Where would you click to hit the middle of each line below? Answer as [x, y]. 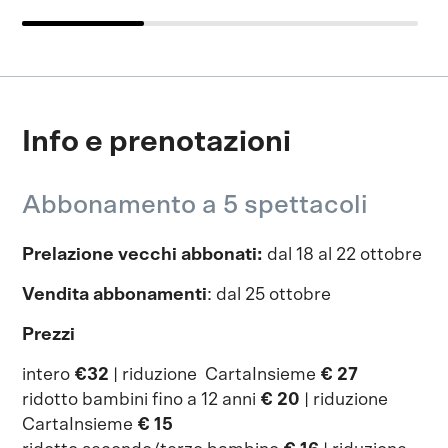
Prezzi [51, 334]
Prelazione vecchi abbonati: [145, 254]
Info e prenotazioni [157, 141]
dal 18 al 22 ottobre [345, 254]
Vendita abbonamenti [115, 294]
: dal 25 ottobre [269, 294]
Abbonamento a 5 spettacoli [195, 204]
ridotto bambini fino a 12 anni [141, 399]
